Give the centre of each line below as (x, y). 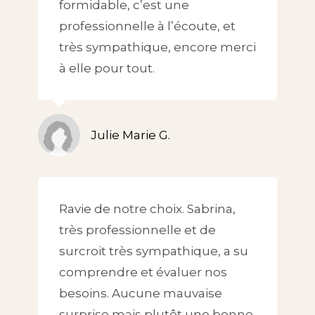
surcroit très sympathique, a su (154, 251)
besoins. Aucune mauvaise (141, 294)
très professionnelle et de (137, 230)
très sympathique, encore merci (157, 47)
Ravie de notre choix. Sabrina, (147, 209)
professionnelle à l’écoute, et (147, 26)
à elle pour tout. (107, 69)
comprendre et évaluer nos (143, 272)
